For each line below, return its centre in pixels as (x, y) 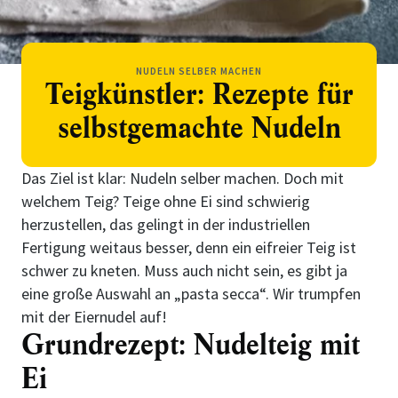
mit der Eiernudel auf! (94, 317)
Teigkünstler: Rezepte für (199, 95)
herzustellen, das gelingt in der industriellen (166, 224)
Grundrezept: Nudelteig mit (191, 345)
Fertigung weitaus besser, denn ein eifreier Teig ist (189, 247)
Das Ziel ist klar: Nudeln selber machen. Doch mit (183, 178)
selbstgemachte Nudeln (199, 128)
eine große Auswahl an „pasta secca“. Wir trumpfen (191, 294)
